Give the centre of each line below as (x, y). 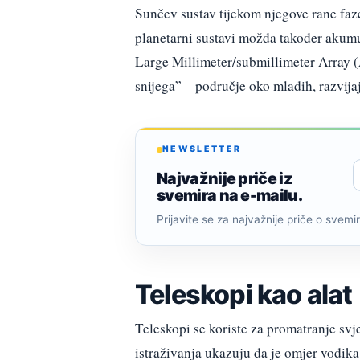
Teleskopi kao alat (244, 295)
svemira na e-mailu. (230, 195)
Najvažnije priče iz (225, 178)
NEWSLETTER (202, 149)
